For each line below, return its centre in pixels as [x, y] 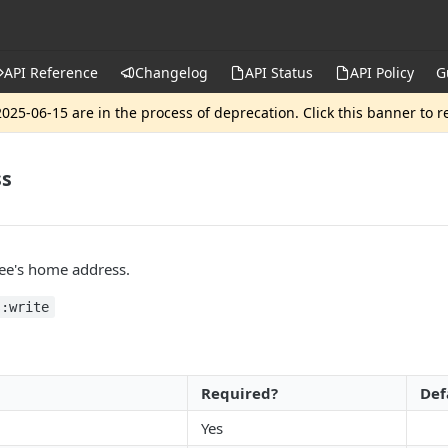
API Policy [382, 72]
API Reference [51, 72]
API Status [279, 72]
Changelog [171, 72]
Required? [239, 393]
